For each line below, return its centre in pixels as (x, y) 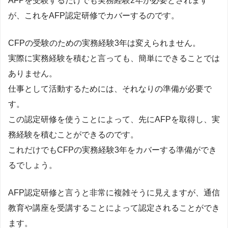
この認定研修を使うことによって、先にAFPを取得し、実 (114, 120)
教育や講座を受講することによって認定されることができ (114, 208)
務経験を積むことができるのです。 (73, 135)
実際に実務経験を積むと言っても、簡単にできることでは (114, 59)
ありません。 (33, 74)
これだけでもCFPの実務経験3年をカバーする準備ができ (112, 150)
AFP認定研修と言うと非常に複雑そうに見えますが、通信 (114, 193)
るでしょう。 (33, 165)
